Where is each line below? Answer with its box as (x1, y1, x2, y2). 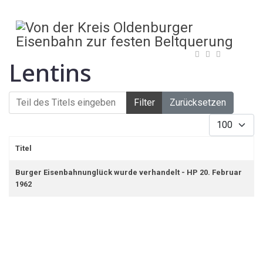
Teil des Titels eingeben (8, 92, 87, 101)
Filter (134, 97, 155, 108)
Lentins (9, 56, 92, 89)
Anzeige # (208, 114, 243, 123)
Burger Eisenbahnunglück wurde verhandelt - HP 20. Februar (15, 168, 242, 177)
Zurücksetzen (170, 97, 226, 108)
